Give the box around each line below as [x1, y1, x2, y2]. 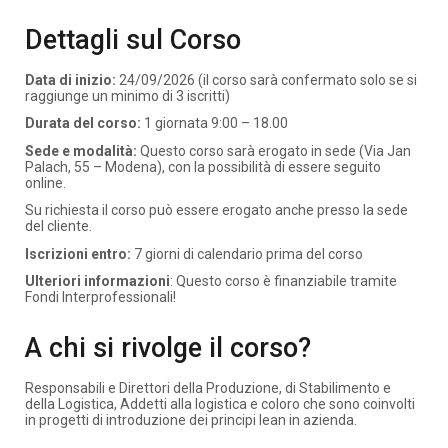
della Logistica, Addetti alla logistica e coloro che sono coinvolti [25, 395, 415, 412]
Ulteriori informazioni [25, 273, 170, 289]
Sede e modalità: [25, 142, 140, 159]
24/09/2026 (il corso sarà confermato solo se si [116, 71, 417, 88]
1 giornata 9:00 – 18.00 [141, 115, 288, 131]
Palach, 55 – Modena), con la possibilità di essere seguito [25, 158, 381, 175]
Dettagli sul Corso [25, 24, 241, 56]
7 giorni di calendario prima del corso [131, 245, 363, 262]
